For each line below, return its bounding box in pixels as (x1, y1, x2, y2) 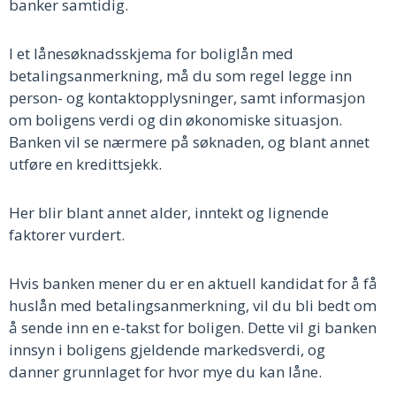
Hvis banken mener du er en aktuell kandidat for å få (9, 272, 377, 293)
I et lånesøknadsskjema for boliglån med (9, 42, 293, 64)
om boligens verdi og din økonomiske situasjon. (9, 109, 342, 130)
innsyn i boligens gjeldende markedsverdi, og (9, 339, 325, 360)
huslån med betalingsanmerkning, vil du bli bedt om (9, 294, 377, 316)
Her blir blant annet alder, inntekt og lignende (9, 202, 329, 223)
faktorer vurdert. (9, 224, 125, 245)
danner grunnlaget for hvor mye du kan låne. (9, 361, 322, 382)
